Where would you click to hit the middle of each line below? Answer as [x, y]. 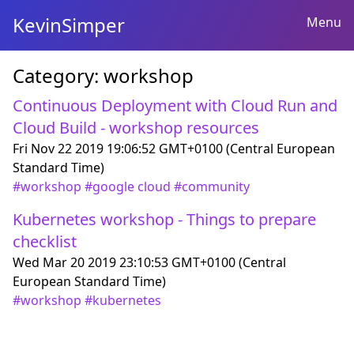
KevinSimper [69, 25]
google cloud [132, 186]
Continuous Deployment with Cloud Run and [175, 105]
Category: [58, 75]
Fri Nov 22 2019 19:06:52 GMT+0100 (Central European [174, 149]
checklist [45, 241]
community [216, 186]
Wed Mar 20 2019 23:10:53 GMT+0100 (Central [149, 262]
